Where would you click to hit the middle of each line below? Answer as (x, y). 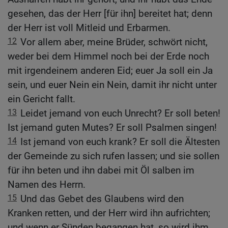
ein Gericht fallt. (41, 99)
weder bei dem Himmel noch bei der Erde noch (108, 56)
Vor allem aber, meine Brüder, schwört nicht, (114, 42)
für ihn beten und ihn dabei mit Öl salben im (101, 170)
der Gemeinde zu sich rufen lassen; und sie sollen (113, 156)
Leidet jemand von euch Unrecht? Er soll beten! (120, 113)
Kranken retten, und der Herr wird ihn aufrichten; (109, 213)
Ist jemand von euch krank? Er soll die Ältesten (120, 142)
